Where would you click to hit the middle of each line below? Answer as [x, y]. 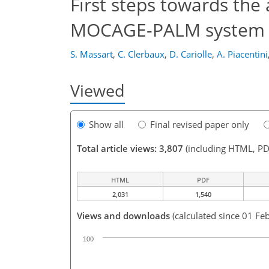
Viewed [98, 90]
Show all [106, 125]
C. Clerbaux [141, 54]
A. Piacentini [242, 54]
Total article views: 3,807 [130, 149]
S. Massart [92, 54]
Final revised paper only [200, 125]
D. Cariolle [191, 54]
